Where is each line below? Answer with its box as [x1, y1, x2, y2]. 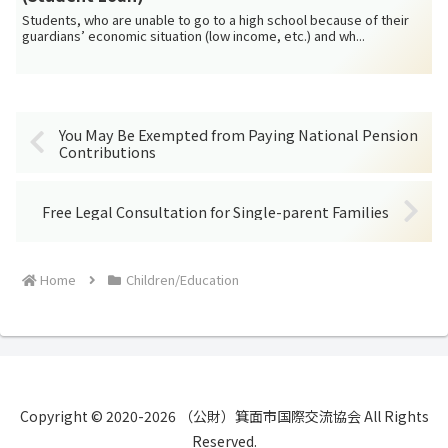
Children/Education [125, 269, 239, 289]
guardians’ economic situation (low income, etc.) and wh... [22, 25, 366, 45]
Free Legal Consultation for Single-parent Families [41, 201, 389, 223]
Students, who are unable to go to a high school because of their [22, 9, 410, 29]
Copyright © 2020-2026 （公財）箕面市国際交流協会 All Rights [19, 405, 429, 426]
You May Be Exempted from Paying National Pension [59, 123, 419, 145]
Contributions [59, 140, 157, 162]
